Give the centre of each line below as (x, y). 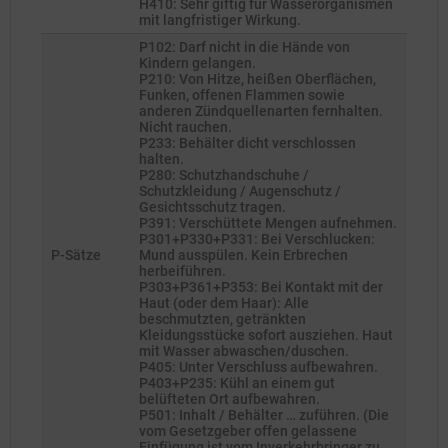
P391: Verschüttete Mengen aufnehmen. (268, 223)
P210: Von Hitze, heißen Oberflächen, (257, 79)
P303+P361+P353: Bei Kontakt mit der (261, 287)
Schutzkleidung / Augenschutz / (240, 191)
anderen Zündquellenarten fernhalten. (261, 111)
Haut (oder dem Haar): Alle (224, 303)
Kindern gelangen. (197, 63)
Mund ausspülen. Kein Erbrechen (243, 255)
